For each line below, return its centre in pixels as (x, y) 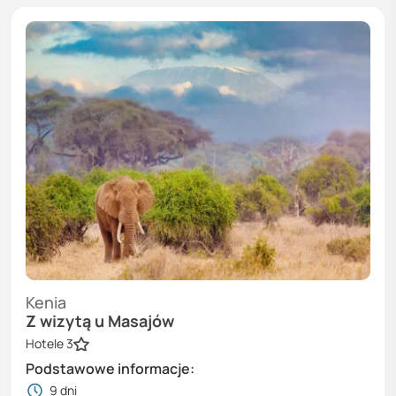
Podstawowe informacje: (110, 369)
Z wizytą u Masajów (100, 320)
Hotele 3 (49, 344)
